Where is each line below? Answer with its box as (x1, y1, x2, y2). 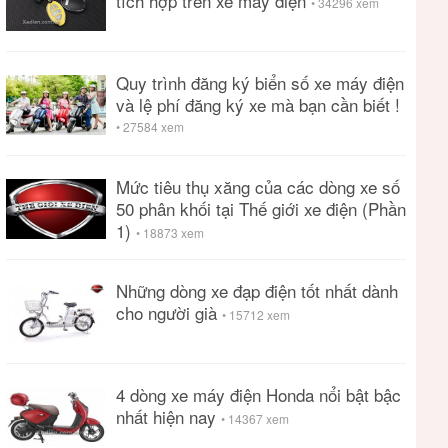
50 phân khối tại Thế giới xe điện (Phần (116, 196, 406, 221)
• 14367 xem (221, 410, 289, 427)
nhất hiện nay (116, 404, 221, 429)
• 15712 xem (222, 306, 290, 323)
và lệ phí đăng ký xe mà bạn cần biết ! (116, 92, 400, 117)
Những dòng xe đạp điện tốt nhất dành (116, 278, 398, 303)
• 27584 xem (116, 118, 184, 135)
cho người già (116, 300, 222, 325)
